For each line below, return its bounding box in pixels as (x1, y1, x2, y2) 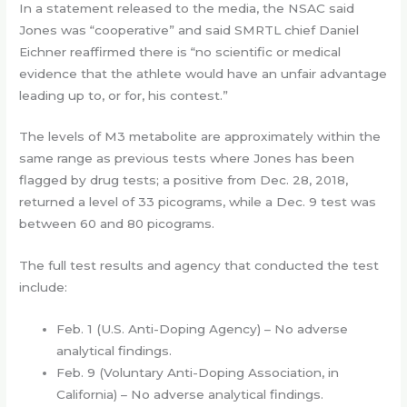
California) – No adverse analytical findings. (56, 387, 324, 402)
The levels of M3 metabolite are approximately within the (19, 129, 382, 144)
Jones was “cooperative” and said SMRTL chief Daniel (19, 22, 360, 37)
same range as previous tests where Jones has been (19, 151, 355, 166)
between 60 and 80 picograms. (19, 216, 215, 232)
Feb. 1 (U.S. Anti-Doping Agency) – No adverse (56, 322, 349, 337)
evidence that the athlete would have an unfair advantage (19, 65, 388, 81)
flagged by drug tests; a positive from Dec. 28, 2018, (19, 173, 349, 188)
